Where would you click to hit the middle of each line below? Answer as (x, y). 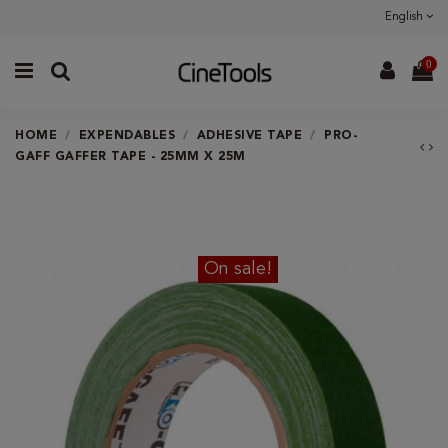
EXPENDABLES (127, 135)
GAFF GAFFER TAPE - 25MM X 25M (130, 156)
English (405, 18)
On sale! (238, 269)
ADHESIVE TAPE (249, 135)
